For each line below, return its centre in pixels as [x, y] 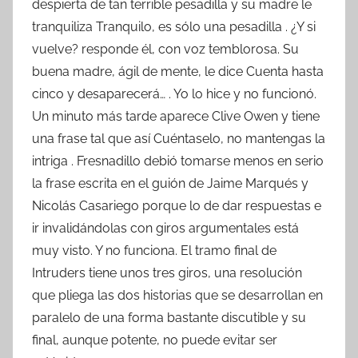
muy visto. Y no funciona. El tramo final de [154, 250]
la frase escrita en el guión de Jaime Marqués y [170, 183]
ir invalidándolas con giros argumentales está [165, 228]
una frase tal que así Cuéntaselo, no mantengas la [179, 138]
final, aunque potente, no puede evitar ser [155, 340]
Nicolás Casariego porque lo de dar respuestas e [177, 205]
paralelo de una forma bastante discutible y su [169, 317]
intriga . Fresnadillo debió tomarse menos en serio [178, 161]
